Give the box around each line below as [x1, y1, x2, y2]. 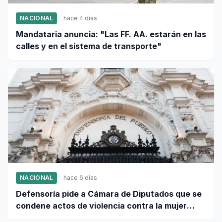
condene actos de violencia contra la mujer [16, 201, 187, 211]
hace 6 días [63, 174, 98, 182]
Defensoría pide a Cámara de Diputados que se [16, 189, 202, 199]
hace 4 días [63, 14, 98, 22]
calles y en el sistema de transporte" [16, 41, 162, 52]
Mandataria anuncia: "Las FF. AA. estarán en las [16, 29, 206, 40]
